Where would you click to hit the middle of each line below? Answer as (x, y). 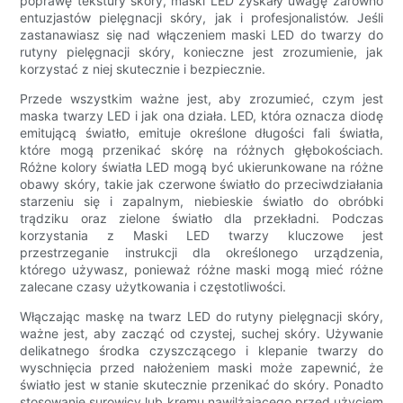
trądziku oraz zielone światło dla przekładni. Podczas (201, 219)
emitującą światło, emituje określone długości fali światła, (201, 133)
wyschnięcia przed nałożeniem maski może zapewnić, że (201, 368)
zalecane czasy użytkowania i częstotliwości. (153, 287)
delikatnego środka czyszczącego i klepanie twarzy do (201, 351)
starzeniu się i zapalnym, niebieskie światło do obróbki (201, 201)
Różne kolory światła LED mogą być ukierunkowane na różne (201, 167)
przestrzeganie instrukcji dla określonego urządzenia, (201, 253)
